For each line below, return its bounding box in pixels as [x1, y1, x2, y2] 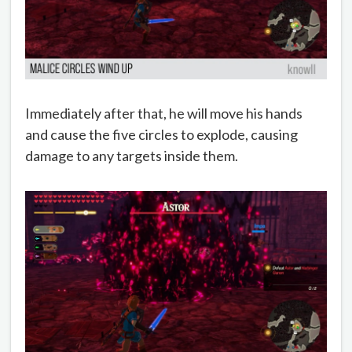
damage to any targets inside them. [25, 147, 238, 165]
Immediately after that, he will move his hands [25, 104, 302, 123]
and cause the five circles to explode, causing [25, 126, 298, 144]
